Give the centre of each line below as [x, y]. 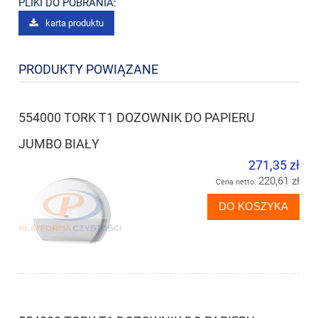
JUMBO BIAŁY [59, 144]
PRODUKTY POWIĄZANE [88, 70]
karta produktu [74, 23]
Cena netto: [237, 182]
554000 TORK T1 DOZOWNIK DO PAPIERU [137, 118]
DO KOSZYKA [253, 207]
